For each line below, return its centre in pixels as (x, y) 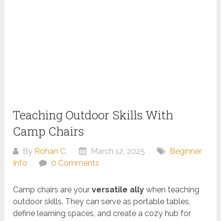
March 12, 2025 (117, 151)
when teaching (172, 190)
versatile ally (118, 190)
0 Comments (75, 163)
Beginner (186, 151)
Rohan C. (51, 151)
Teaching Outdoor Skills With (93, 115)
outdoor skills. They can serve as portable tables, (102, 202)
